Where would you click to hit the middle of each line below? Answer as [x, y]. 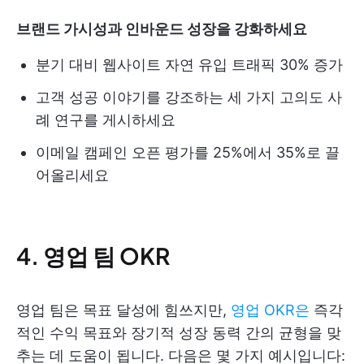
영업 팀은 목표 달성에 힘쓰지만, [123, 310]
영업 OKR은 [270, 310]
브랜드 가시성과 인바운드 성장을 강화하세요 [162, 29]
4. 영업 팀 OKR [93, 256]
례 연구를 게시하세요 [106, 120]
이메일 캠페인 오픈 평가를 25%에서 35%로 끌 [188, 152]
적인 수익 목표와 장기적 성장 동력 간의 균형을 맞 [179, 333]
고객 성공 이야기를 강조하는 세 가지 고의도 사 [189, 97]
